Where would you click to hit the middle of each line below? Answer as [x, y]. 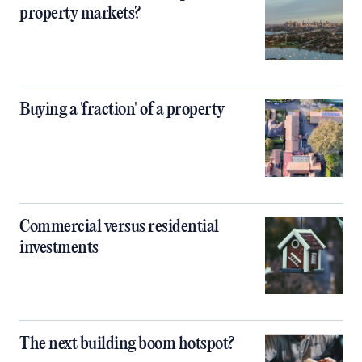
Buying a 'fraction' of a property [122, 109]
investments [59, 248]
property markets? [80, 13]
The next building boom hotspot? [127, 344]
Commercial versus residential [119, 227]
